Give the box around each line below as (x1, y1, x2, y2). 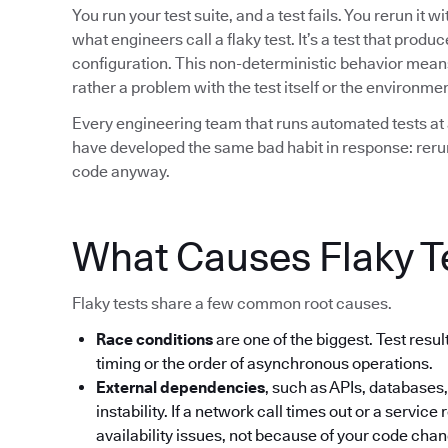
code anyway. (72, 162, 170, 182)
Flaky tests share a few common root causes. (72, 294, 392, 314)
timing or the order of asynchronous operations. (96, 354, 433, 374)
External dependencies (96, 378, 265, 398)
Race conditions (96, 330, 213, 350)
